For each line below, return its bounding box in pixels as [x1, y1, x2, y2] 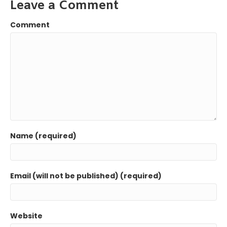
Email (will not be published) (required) [10, 171, 162, 181]
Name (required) [10, 131, 77, 141]
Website [10, 211, 43, 221]
